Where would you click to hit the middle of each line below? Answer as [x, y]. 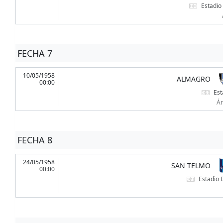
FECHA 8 [35, 140]
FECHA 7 [35, 54]
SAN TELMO [191, 166]
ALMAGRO [193, 79]
